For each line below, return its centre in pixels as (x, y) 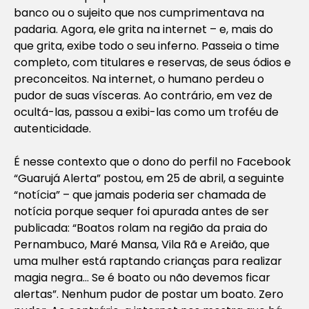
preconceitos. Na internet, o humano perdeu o (139, 79)
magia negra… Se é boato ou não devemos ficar (142, 277)
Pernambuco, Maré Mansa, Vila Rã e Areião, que (142, 244)
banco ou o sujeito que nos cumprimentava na (139, 12)
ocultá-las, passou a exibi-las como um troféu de (146, 112)
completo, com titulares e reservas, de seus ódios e (152, 62)
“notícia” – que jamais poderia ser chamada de (140, 195)
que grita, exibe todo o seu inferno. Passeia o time (147, 46)
